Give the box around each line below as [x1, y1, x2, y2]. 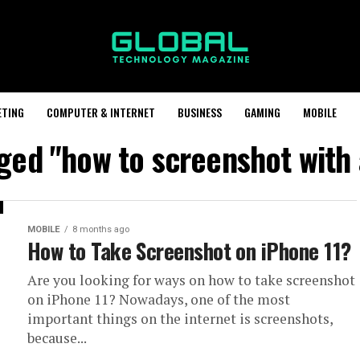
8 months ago [72, 224, 129, 235]
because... [27, 329, 87, 347]
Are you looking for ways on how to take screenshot [27, 271, 355, 289]
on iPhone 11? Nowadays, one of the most [27, 290, 290, 309]
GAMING [244, 104, 280, 121]
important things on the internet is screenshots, [27, 309, 333, 328]
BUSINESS [178, 104, 222, 121]
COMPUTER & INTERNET [47, 104, 155, 121]
